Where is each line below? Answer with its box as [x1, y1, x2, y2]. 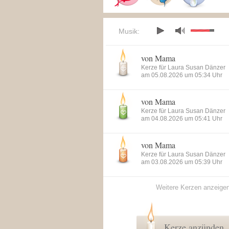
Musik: [119, 27, 140, 35]
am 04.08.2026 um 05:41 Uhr [141, 115, 222, 122]
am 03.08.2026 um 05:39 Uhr [141, 158, 222, 166]
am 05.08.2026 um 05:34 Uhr [141, 72, 222, 79]
